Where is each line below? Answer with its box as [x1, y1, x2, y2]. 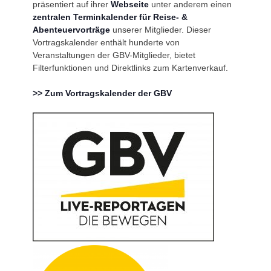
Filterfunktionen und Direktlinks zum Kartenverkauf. [32, 62, 228, 73]
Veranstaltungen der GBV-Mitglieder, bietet [32, 50, 195, 60]
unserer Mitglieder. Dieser [109, 24, 211, 34]
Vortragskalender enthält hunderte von [32, 37, 180, 47]
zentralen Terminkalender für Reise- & [32, 11, 188, 22]
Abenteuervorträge [32, 24, 110, 34]
